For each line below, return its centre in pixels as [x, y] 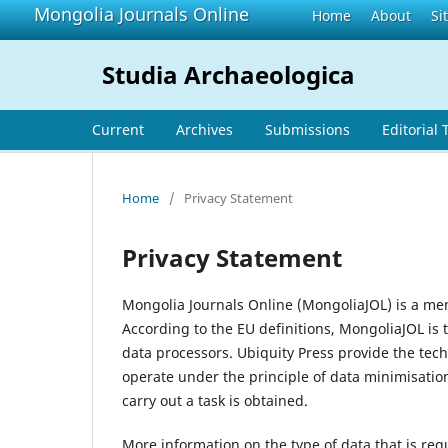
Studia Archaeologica [228, 74]
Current [118, 129]
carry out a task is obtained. [215, 400]
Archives [204, 129]
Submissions [307, 129]
